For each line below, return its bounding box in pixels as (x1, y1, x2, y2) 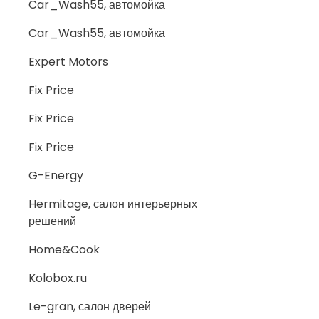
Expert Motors (28, 53, 108, 70)
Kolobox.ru (28, 270, 87, 286)
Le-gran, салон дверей (28, 298, 151, 315)
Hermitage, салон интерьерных (28, 196, 197, 212)
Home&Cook (28, 241, 100, 258)
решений (28, 213, 76, 229)
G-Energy (28, 167, 83, 184)
